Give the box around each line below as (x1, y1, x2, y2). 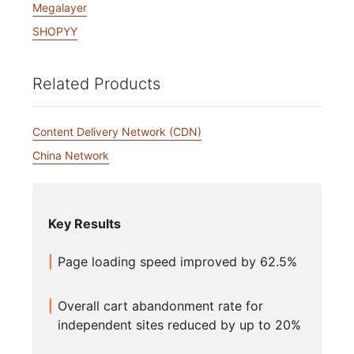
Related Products (32, 74, 161, 94)
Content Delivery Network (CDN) (32, 124, 202, 138)
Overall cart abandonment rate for (58, 298, 264, 314)
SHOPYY (32, 24, 78, 38)
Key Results (48, 216, 122, 232)
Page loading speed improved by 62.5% (58, 254, 298, 270)
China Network (32, 148, 110, 162)
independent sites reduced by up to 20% (58, 317, 302, 333)
